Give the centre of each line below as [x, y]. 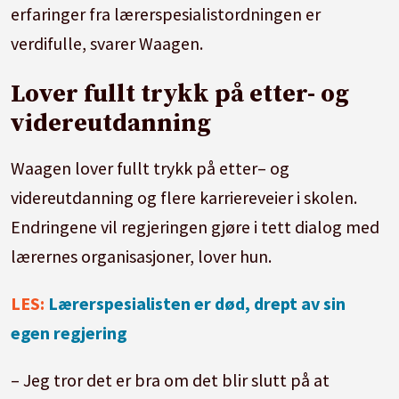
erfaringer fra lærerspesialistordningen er [166, 13]
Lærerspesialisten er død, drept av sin [197, 303]
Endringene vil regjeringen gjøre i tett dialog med [195, 226]
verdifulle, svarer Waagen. [107, 43]
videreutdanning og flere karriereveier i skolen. [184, 197]
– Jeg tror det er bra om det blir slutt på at [171, 379]
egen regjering [69, 332]
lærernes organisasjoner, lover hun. [142, 256]
